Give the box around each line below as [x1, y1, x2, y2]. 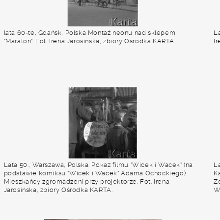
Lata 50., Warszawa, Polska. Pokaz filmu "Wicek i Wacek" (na [3, 161, 193, 168]
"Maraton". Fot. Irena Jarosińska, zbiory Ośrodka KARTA [3, 37, 174, 45]
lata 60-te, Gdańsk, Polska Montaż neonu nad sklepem [3, 29, 176, 36]
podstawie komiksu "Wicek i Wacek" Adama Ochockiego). [3, 169, 187, 177]
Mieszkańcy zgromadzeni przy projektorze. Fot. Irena [3, 178, 170, 185]
